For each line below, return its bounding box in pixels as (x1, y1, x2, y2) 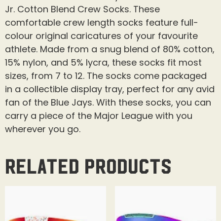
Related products (5, 154, 172, 175)
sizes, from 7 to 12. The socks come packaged (5, 69, 207, 82)
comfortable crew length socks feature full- (5, 16, 198, 29)
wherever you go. (5, 122, 80, 135)
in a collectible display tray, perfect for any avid (5, 82, 215, 95)
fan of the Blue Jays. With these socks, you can (5, 96, 211, 109)
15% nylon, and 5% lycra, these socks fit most (5, 56, 202, 69)
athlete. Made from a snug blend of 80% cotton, (5, 42, 215, 55)
